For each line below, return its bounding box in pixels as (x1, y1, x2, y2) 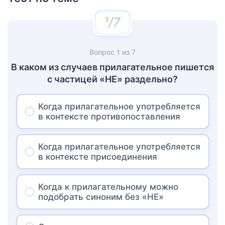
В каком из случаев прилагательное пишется (11, 61, 214, 72)
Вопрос (89, 47, 117, 56)
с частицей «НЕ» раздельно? (47, 73, 178, 84)
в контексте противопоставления (38, 111, 180, 122)
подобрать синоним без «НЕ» (38, 191, 164, 202)
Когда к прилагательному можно (38, 181, 178, 192)
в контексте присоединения (38, 151, 157, 162)
